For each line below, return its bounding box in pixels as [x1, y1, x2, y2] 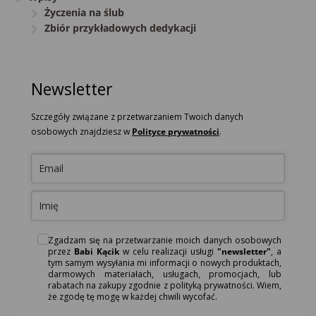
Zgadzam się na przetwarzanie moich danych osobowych [48, 233, 281, 246]
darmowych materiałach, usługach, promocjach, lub [48, 267, 281, 280]
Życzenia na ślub [44, 6, 124, 20]
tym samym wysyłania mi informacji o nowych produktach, [48, 256, 281, 269]
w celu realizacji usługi [119, 245, 218, 257]
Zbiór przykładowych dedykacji [44, 21, 196, 35]
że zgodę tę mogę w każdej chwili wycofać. [48, 290, 217, 303]
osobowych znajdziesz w [31, 125, 132, 138]
